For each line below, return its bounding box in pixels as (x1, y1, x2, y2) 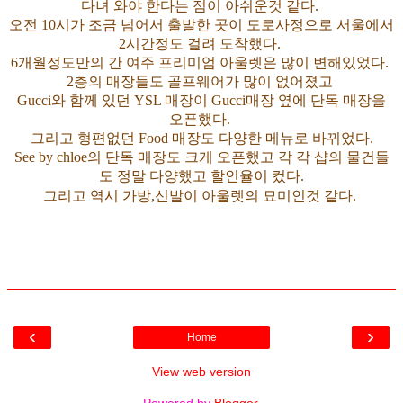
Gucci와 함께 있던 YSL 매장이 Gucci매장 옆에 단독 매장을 (17, 93, 386, 109)
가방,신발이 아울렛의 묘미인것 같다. (121, 188, 356, 204)
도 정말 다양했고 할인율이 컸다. (99, 168, 304, 184)
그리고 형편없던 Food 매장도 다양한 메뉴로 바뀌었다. (30, 130, 373, 147)
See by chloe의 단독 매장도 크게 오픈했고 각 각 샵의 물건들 (13, 149, 390, 166)
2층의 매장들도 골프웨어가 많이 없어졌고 (67, 74, 336, 90)
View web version (152, 364, 251, 380)
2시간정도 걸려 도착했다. (119, 36, 284, 52)
